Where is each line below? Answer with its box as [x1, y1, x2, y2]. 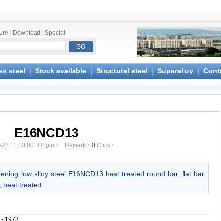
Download [13, 29, 40, 36]
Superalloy [157, 67, 193, 74]
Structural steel [96, 67, 147, 74]
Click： [95, 142, 116, 148]
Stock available [35, 67, 86, 74]
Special [45, 29, 65, 36]
